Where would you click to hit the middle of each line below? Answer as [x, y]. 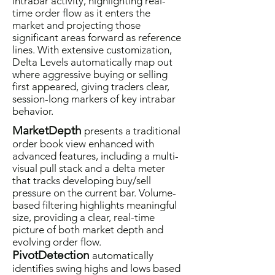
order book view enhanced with [83, 144]
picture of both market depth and [88, 230]
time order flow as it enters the [81, 13]
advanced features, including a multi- [95, 156]
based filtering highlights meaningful [95, 205]
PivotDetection [51, 255]
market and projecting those [76, 25]
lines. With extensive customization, [92, 50]
